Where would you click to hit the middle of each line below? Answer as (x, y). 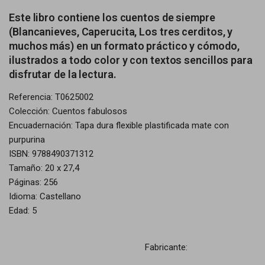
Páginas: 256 (33, 182)
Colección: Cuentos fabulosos (68, 111)
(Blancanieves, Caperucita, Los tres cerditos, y (121, 32)
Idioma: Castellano (45, 196)
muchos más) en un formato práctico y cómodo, (124, 46)
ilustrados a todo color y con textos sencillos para (131, 60)
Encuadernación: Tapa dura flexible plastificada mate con (119, 125)
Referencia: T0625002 (51, 97)
